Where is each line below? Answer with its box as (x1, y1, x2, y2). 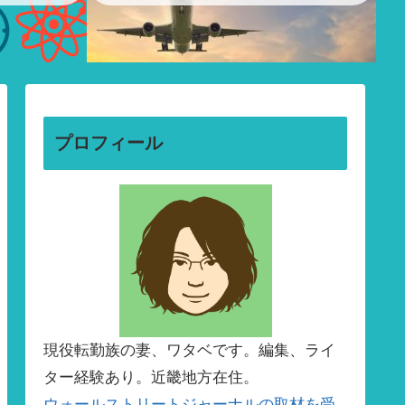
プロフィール (54, 133, 163, 154)
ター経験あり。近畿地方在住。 (43, 369, 259, 387)
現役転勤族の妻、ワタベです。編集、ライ (43, 342, 335, 360)
